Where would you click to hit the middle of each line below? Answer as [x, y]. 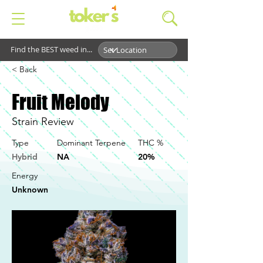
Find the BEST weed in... [51, 49]
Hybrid [25, 157]
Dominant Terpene [91, 143]
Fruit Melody [60, 102]
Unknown [30, 190]
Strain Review [43, 122]
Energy [25, 176]
